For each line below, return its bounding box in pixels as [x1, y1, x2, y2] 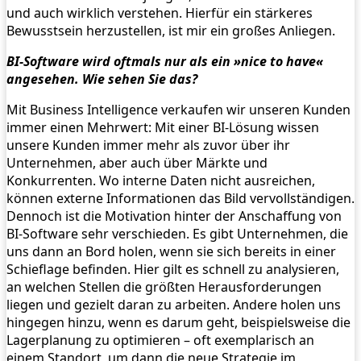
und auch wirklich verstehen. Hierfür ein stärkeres [6, 3, 313, 22]
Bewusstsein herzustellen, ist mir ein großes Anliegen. [6, 21, 335, 39]
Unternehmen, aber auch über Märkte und [6, 153, 268, 172]
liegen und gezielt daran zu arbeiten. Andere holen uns [6, 295, 341, 313]
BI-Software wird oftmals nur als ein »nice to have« [6, 52, 323, 70]
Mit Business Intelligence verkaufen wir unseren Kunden [6, 100, 351, 118]
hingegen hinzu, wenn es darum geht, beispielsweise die [6, 313, 351, 331]
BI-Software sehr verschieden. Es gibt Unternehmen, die [6, 224, 348, 243]
